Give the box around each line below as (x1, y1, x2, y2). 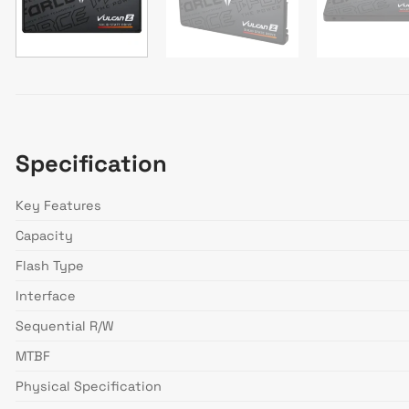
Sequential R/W (16, 318, 114, 335)
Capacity (16, 227, 73, 245)
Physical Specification (16, 378, 162, 395)
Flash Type (16, 257, 84, 275)
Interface (16, 288, 76, 305)
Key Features (16, 197, 101, 215)
